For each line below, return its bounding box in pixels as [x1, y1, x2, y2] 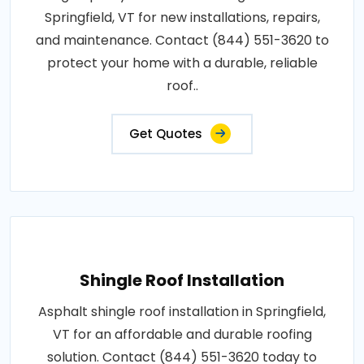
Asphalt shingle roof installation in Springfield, [38, 301, 326, 321]
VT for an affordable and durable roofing [52, 324, 312, 344]
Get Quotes [129, 124, 202, 142]
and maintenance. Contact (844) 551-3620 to [35, 30, 329, 50]
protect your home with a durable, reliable [46, 53, 318, 72]
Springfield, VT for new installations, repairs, [44, 7, 320, 27]
